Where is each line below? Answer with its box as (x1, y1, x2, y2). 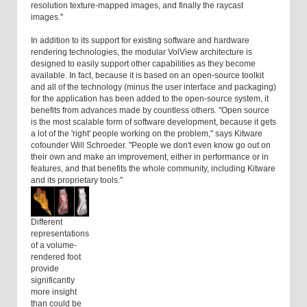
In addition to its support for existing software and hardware (31, 36, 249, 46)
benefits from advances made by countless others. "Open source (31, 106, 269, 116)
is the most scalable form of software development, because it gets (31, 117, 276, 127)
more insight (31, 287, 77, 297)
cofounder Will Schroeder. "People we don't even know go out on (31, 140, 271, 151)
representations (31, 229, 89, 239)
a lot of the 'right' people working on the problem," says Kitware (31, 129, 262, 139)
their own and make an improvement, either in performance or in (31, 152, 269, 162)
